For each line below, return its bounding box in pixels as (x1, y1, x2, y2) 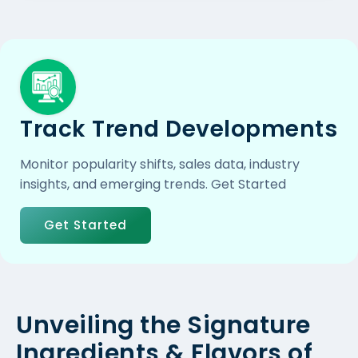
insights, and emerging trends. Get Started (20, 174, 286, 193)
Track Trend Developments (20, 113, 337, 145)
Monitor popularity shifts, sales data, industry (20, 154, 300, 173)
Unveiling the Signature (16, 308, 311, 342)
